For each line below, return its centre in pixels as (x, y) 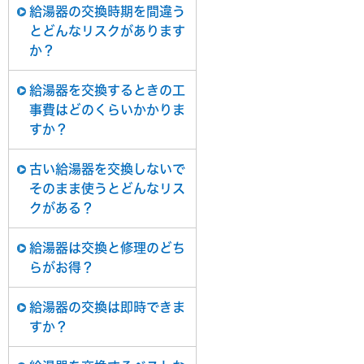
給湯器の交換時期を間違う (107, 11)
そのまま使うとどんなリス (107, 188)
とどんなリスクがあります (107, 31)
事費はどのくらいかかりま (107, 110)
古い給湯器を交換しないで (107, 169)
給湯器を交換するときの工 (107, 90)
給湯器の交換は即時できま (107, 307)
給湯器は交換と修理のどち (107, 248)
